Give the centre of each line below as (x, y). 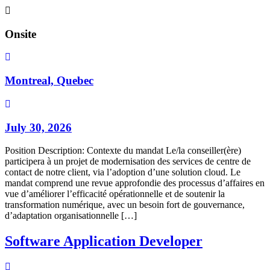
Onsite (20, 34)
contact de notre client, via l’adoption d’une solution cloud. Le (123, 172)
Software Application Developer (104, 241)
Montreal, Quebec (49, 81)
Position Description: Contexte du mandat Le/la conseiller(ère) (123, 151)
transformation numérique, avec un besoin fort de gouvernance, (125, 205)
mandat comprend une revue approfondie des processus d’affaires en (135, 183)
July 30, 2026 (38, 127)
